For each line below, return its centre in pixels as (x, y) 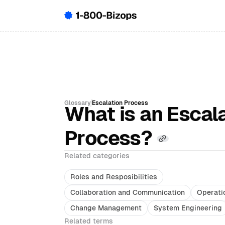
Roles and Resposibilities (114, 177)
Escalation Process (120, 103)
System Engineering (188, 208)
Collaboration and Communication (128, 192)
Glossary (78, 103)
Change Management (106, 208)
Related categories (97, 156)
